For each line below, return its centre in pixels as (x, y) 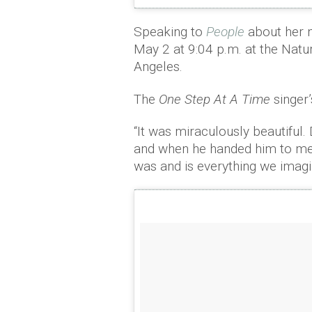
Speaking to (170, 32)
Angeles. (158, 67)
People (225, 32)
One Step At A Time (214, 99)
